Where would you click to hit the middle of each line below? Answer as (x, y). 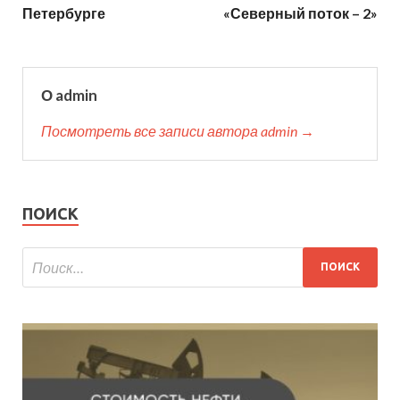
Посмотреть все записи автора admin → (178, 130)
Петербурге (64, 12)
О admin (69, 95)
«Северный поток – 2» (300, 12)
